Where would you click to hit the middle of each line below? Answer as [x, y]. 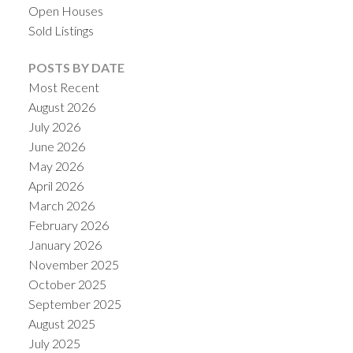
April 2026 [56, 185]
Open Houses [65, 10]
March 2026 [61, 205]
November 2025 [73, 264]
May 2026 [56, 165]
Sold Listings [61, 30]
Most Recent [63, 87]
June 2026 [56, 146]
